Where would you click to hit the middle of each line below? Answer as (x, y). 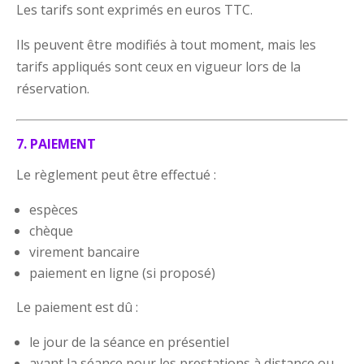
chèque (52, 230)
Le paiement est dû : (78, 307)
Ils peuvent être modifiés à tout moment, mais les (167, 44)
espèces (54, 209)
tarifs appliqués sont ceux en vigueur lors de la (159, 66)
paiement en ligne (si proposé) (123, 273)
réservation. (53, 88)
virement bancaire (85, 251)
